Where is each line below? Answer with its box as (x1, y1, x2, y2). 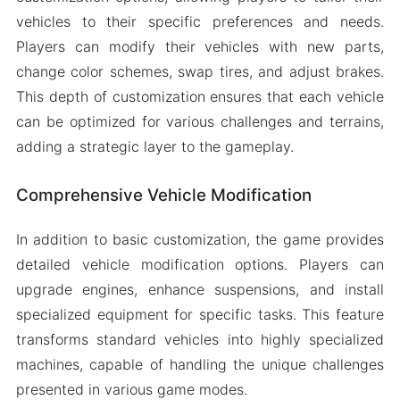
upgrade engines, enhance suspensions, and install (15, 279, 385, 298)
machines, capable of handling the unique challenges (15, 354, 385, 373)
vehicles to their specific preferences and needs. (15, 12, 385, 31)
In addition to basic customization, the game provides (15, 229, 385, 248)
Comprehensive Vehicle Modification (15, 185, 312, 206)
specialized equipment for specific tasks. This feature (15, 304, 385, 323)
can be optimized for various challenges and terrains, (15, 112, 385, 131)
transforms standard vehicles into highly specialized (15, 329, 385, 348)
